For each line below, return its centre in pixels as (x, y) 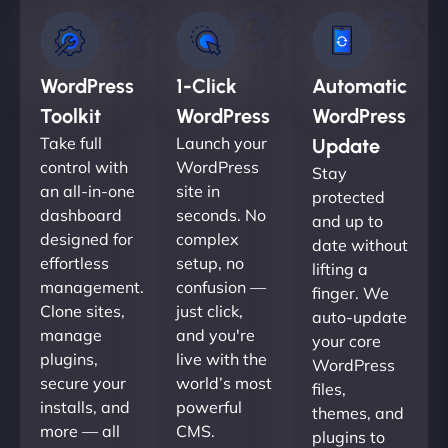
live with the (221, 358)
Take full (71, 142)
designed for (86, 238)
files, (329, 388)
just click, (209, 310)
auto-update (359, 316)
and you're (215, 334)
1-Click (206, 85)
